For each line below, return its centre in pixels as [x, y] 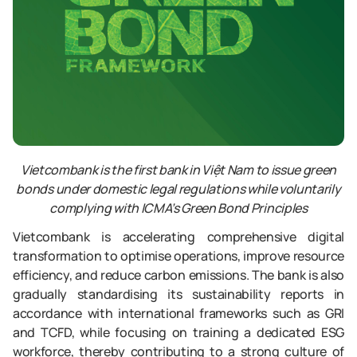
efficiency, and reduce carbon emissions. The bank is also [178, 275]
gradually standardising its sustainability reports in [178, 294]
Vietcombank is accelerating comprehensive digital [178, 237]
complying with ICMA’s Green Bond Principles [178, 208]
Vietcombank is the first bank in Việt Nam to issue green [178, 170]
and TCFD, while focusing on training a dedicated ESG [178, 332]
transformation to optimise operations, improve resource [178, 256]
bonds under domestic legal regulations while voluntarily [178, 189]
